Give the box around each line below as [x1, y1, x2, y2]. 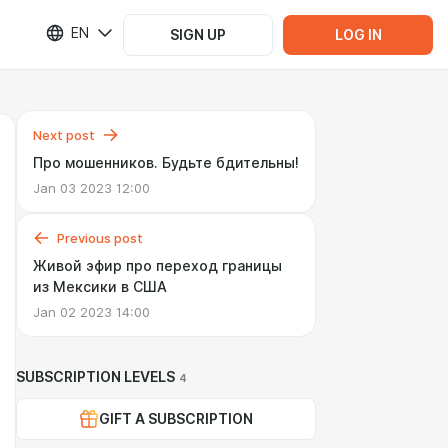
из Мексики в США [33, 279, 167, 295]
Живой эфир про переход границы [33, 258, 282, 274]
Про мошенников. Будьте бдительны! [33, 155, 299, 171]
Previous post [57, 230, 143, 246]
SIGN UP [170, 26, 226, 43]
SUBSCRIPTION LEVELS [16, 369, 175, 385]
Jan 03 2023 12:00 [33, 180, 150, 196]
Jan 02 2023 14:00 [33, 304, 150, 320]
